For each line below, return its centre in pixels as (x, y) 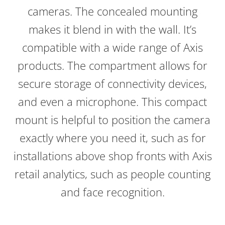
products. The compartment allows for (113, 66)
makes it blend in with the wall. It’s (113, 29)
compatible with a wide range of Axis (113, 47)
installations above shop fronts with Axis (113, 156)
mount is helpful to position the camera (113, 120)
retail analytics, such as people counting (113, 174)
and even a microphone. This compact (113, 102)
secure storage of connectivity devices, (113, 84)
